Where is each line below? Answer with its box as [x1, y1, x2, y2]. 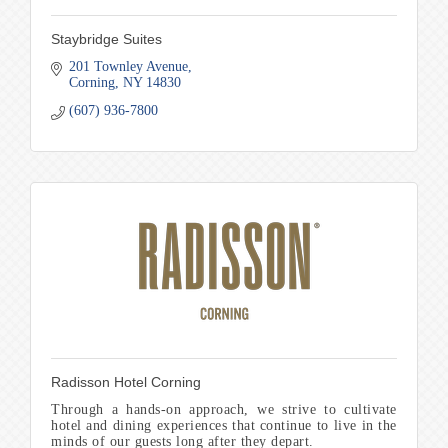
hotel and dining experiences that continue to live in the [51, 418, 397, 433]
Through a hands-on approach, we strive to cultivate [51, 402, 397, 417]
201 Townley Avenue [68, 59, 188, 74]
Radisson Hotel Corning [51, 374, 201, 390]
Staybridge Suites [51, 31, 162, 47]
